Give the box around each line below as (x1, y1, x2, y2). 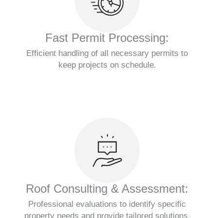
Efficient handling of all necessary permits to (26, 49, 188, 58)
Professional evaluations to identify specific (28, 200, 186, 209)
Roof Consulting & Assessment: (26, 182, 188, 196)
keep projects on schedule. (58, 60, 156, 70)
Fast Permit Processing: (45, 31, 169, 45)
